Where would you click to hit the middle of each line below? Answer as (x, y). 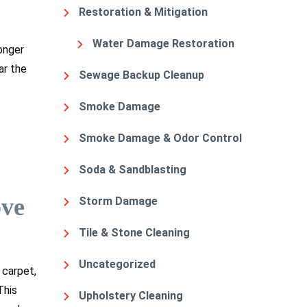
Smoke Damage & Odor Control (160, 138)
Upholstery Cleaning (131, 295)
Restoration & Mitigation (143, 12)
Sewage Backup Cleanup (142, 75)
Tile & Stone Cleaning (134, 232)
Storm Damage (118, 201)
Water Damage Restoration (163, 43)
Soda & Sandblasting (133, 169)
